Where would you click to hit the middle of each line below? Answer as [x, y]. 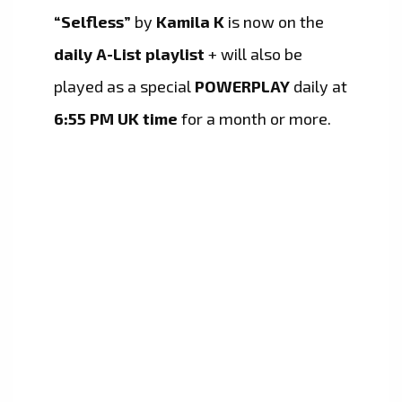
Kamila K [188, 22]
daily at [320, 87]
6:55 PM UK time [116, 119]
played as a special [124, 87]
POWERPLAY [244, 87]
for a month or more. [254, 119]
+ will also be [253, 54]
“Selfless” [94, 22]
